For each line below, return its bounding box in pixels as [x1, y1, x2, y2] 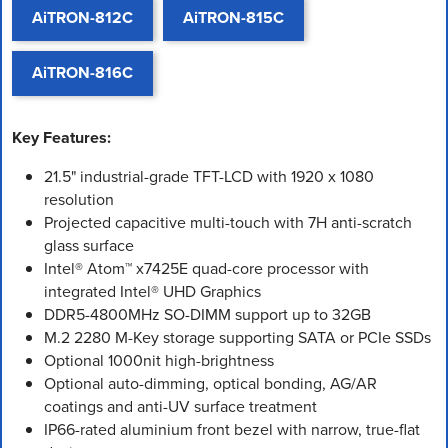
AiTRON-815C [183, 6, 284, 30]
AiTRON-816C [32, 61, 133, 85]
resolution [44, 187, 114, 211]
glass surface [44, 233, 134, 257]
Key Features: [12, 125, 111, 149]
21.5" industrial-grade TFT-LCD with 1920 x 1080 [44, 164, 374, 188]
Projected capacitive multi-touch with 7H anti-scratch [44, 210, 412, 234]
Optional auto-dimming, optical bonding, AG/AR [44, 371, 377, 395]
